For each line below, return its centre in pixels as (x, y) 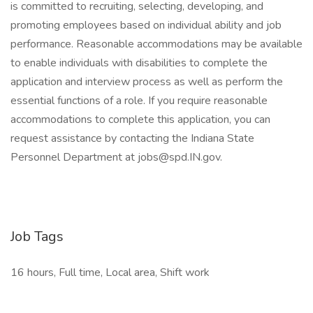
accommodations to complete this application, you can (140, 119)
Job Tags (37, 236)
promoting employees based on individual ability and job (146, 25)
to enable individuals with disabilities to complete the (139, 63)
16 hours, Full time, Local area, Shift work (110, 272)
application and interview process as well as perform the (147, 82)
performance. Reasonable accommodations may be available (156, 44)
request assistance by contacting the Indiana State (132, 138)
